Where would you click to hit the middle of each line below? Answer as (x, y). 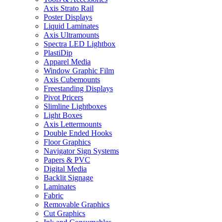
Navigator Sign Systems (81, 151)
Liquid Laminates (71, 26)
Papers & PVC (67, 160)
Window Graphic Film (79, 70)
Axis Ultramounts (71, 35)
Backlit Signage (68, 177)
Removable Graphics (77, 204)
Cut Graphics (64, 213)
